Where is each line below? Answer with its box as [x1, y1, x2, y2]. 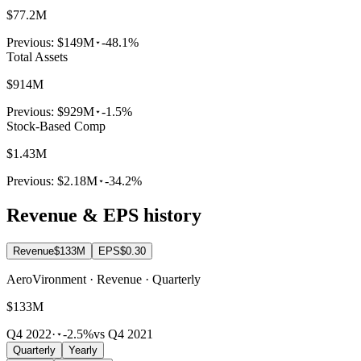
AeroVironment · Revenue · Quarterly [6, 272, 201, 287]
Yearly [68, 344, 98, 357]
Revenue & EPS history [6, 205, 201, 226]
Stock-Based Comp [6, 119, 106, 134]
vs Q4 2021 [93, 327, 153, 342]
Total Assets [6, 50, 68, 64]
